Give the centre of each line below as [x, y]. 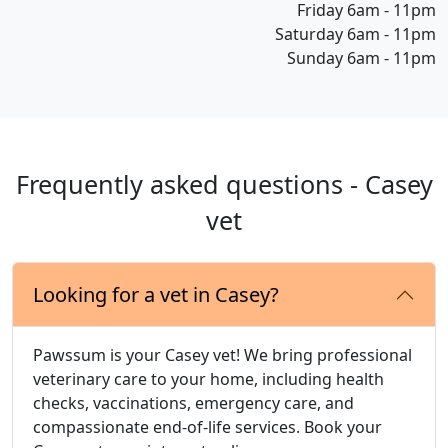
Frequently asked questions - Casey [224, 184]
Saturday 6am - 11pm [355, 34]
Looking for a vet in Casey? [156, 295]
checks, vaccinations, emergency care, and [193, 403]
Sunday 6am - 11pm [361, 58]
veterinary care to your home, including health [208, 379]
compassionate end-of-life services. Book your [207, 427]
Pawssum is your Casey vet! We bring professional [222, 355]
